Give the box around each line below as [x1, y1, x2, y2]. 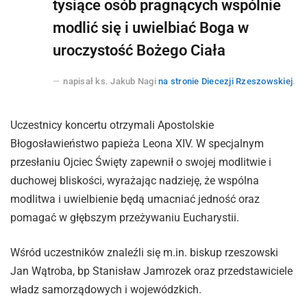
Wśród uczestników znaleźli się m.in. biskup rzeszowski [10, 246, 278, 260]
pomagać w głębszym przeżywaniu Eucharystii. [10, 210, 239, 224]
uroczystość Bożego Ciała [53, 40, 225, 59]
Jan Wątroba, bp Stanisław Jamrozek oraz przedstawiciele [10, 265, 293, 278]
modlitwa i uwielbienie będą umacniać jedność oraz [10, 192, 260, 206]
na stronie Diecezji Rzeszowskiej [158, 75, 293, 86]
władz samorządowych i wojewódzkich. [10, 283, 201, 297]
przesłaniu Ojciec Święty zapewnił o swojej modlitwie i [10, 155, 271, 169]
